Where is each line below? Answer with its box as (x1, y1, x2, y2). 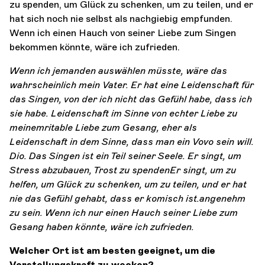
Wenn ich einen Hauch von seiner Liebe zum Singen (9, 27, 236, 38)
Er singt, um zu (170, 164, 236, 176)
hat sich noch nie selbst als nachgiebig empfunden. (9, 12, 232, 24)
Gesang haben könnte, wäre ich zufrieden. (9, 221, 194, 232)
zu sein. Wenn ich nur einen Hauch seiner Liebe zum (9, 206, 238, 218)
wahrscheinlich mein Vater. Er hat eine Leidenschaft (9, 79, 241, 91)
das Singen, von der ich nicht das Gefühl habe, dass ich (9, 93, 252, 105)
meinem (9, 121, 44, 133)
